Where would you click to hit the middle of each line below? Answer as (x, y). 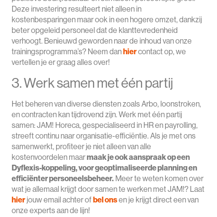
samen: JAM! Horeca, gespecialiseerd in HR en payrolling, (105, 125)
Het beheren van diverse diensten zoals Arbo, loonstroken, (106, 103)
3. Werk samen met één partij (92, 82)
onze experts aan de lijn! (51, 210)
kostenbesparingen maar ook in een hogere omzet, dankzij (107, 20)
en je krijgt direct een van (158, 199)
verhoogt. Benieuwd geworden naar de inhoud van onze (102, 41)
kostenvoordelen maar (49, 157)
